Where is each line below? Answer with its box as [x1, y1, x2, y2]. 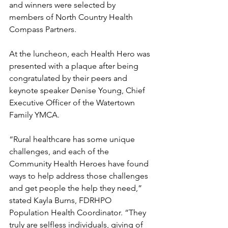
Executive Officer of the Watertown [9, 97, 137, 107]
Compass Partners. [9, 24, 76, 34]
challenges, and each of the [9, 146, 111, 156]
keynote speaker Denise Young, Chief [9, 85, 147, 95]
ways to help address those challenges [9, 170, 150, 181]
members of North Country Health [9, 12, 135, 22]
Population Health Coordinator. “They [9, 207, 148, 217]
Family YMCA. [9, 109, 60, 120]
